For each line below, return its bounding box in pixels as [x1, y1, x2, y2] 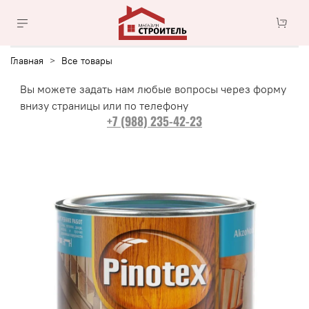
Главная [10, 54, 43, 67]
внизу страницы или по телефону [20, 98, 188, 112]
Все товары [61, 54, 112, 67]
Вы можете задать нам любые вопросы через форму [20, 81, 286, 96]
